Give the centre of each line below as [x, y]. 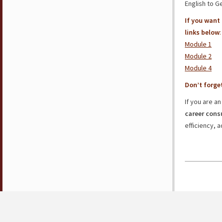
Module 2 [198, 56]
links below [202, 32]
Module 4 [198, 68]
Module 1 [198, 44]
